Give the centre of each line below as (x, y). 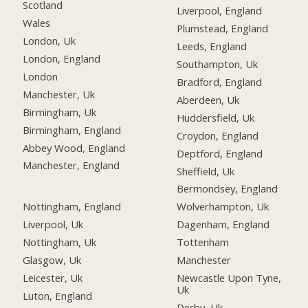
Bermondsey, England (228, 189)
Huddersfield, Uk (216, 117)
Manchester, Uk (59, 94)
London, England (62, 58)
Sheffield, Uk (206, 171)
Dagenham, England (223, 224)
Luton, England (58, 295)
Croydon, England (218, 135)
